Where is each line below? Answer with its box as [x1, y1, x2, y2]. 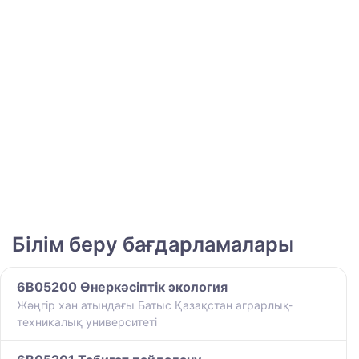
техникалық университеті [17, 315, 157, 329]
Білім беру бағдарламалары [12, 232, 294, 257]
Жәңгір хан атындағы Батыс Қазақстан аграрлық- [17, 298, 293, 313]
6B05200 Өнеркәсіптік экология [17, 279, 228, 296]
